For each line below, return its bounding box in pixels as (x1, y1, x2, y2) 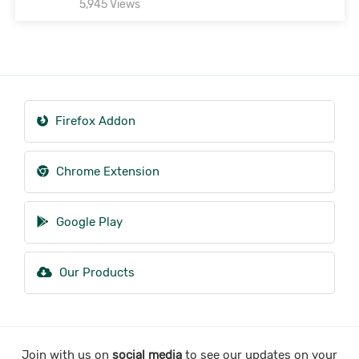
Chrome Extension (53, 163, 159, 179)
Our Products (56, 264, 135, 280)
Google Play (53, 214, 123, 229)
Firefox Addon (52, 113, 135, 128)
